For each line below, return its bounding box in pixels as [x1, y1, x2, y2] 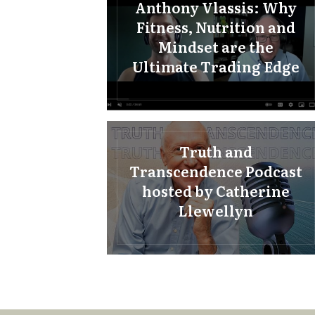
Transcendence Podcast [129, 160, 303, 181]
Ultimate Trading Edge [132, 55, 300, 77]
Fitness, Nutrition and [136, 15, 296, 37]
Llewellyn [179, 199, 254, 221]
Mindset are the [158, 35, 274, 57]
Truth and [179, 140, 253, 162]
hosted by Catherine [142, 179, 290, 201]
